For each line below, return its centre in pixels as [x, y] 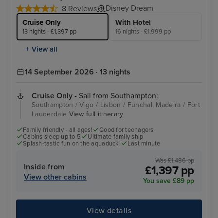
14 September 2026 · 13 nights [78, 72]
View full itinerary [96, 114]
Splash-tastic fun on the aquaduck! [72, 144]
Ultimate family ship [116, 137]
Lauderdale [50, 114]
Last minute [144, 144]
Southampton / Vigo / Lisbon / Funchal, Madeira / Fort [116, 105]
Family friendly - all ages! [58, 130]
